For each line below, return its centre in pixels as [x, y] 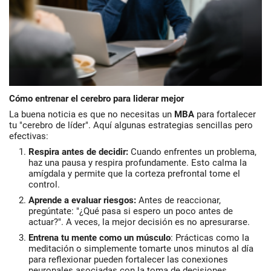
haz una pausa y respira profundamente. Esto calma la [138, 163]
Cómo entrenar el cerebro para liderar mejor [96, 99]
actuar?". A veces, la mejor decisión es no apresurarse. [139, 222]
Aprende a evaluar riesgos [81, 200]
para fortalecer [225, 114]
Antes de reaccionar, [178, 200]
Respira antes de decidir [77, 152]
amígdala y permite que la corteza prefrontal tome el [134, 174]
